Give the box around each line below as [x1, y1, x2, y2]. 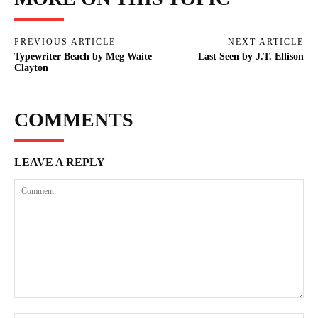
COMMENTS [14, 108, 133, 131]
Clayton [14, 62, 48, 73]
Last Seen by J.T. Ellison [197, 50, 304, 62]
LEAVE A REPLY [14, 155, 105, 168]
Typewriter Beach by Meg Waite [14, 50, 152, 62]
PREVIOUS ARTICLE [14, 36, 116, 47]
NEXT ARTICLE [227, 36, 304, 47]
